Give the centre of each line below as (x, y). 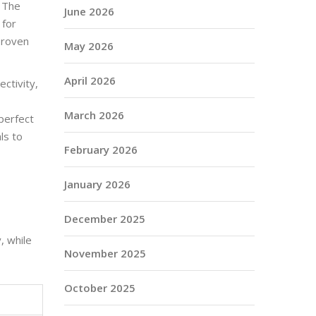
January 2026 (97, 184)
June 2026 (89, 11)
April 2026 (90, 80)
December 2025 (105, 218)
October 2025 (100, 287)
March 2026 (94, 115)
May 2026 (89, 45)
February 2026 (101, 149)
